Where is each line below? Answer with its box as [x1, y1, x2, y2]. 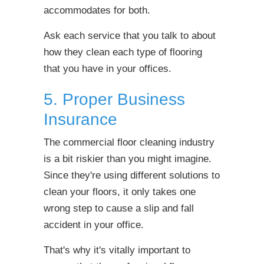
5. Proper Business [44, 90, 185, 108]
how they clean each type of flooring [44, 47, 202, 58]
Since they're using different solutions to [44, 170, 220, 181]
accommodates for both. [44, 5, 150, 16]
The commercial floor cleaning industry [44, 137, 214, 148]
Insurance [44, 110, 117, 128]
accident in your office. [44, 219, 144, 230]
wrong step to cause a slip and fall [44, 203, 194, 214]
